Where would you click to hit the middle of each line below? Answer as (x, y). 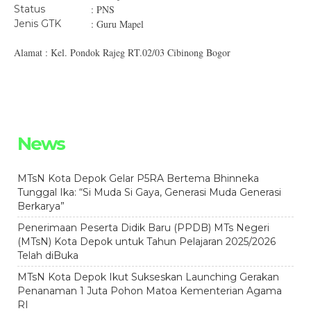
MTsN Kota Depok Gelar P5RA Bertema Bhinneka (138, 178)
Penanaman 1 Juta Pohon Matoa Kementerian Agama (150, 291)
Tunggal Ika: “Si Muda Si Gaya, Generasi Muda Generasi (149, 192)
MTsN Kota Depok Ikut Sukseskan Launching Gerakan (148, 277)
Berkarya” (41, 206)
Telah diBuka (48, 255)
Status (30, 9)
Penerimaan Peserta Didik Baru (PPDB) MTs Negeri (143, 228)
